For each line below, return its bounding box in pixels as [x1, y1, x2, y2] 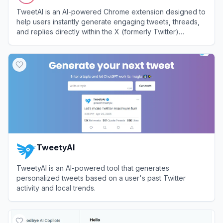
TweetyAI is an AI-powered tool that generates [16, 163, 169, 172]
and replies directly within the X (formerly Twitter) [16, 27, 179, 36]
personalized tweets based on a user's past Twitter [16, 173, 186, 182]
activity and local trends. [16, 183, 96, 192]
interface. [16, 37, 47, 46]
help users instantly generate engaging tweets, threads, [16, 17, 200, 26]
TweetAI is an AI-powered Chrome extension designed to [16, 7, 206, 16]
